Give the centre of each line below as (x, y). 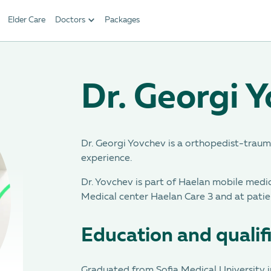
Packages (122, 20)
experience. (106, 158)
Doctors (70, 20)
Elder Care (27, 20)
